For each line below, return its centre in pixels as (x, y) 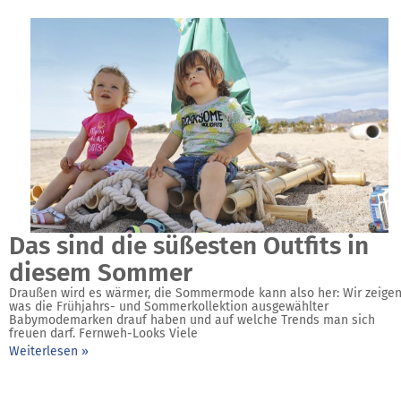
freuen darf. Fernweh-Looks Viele (103, 333)
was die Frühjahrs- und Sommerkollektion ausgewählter (169, 307)
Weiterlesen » (49, 351)
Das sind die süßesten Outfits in (189, 246)
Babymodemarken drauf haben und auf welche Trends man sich (192, 320)
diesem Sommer (101, 273)
